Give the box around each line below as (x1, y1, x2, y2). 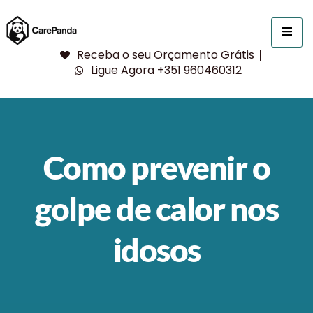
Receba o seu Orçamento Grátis (77, 47, 255, 63)
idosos (112, 231, 201, 269)
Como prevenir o (43, 148, 270, 187)
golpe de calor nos (35, 189, 278, 228)
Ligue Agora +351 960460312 (90, 62, 242, 78)
